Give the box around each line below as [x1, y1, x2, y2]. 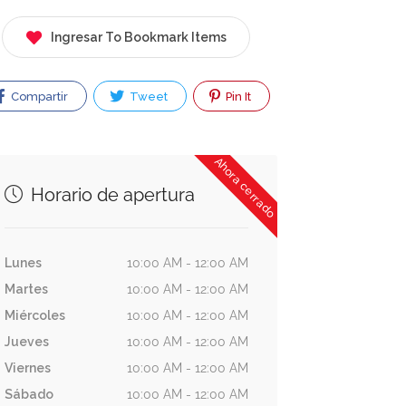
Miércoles [4, 308, 65, 324]
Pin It [222, 90, 251, 104]
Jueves [4, 334, 49, 350]
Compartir [7, 90, 68, 104]
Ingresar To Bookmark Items [51, 30, 227, 45]
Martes [4, 282, 48, 297]
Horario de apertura [25, 184, 195, 207]
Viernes [4, 361, 51, 376]
